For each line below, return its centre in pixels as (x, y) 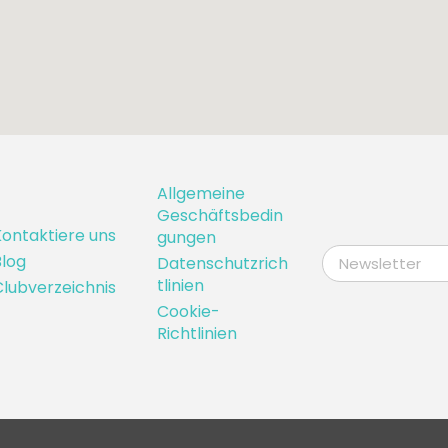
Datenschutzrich (222, 263)
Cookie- (188, 311)
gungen (186, 237)
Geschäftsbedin (219, 215)
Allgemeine (200, 193)
